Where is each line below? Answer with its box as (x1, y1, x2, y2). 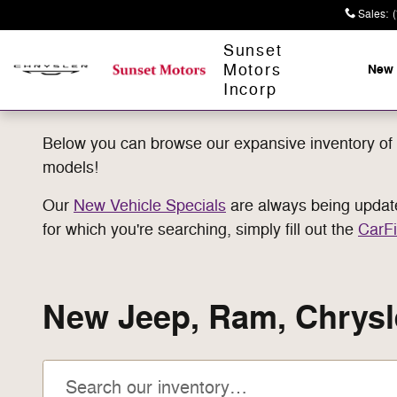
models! (43, 158, 98, 177)
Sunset (222, 41, 283, 60)
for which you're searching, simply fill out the (43, 220, 358, 239)
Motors (222, 60, 282, 80)
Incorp (222, 80, 277, 99)
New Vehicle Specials (74, 196, 226, 215)
